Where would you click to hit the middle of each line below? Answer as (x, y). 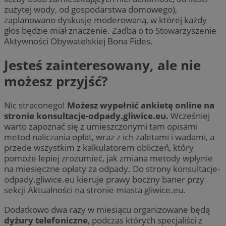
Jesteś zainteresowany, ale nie (102, 65)
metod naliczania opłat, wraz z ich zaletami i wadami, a (109, 137)
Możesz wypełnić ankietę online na (141, 105)
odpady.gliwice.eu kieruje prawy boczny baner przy (104, 180)
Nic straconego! (36, 105)
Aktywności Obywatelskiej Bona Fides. (78, 41)
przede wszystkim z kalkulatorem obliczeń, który (99, 148)
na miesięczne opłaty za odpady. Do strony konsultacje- (112, 169)
